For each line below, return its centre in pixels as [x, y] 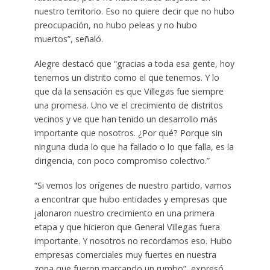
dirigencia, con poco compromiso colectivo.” [122, 161]
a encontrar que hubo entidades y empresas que [130, 199]
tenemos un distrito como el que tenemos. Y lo [127, 77]
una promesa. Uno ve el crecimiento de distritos [128, 105]
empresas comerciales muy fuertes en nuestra [125, 254]
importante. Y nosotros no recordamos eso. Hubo [133, 240]
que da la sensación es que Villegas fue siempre [129, 91]
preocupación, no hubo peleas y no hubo [115, 25]
